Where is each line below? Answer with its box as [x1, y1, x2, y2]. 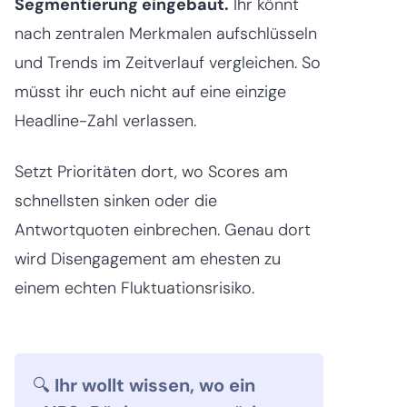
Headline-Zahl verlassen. [15, 109, 196, 132]
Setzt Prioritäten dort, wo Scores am [15, 160, 288, 183]
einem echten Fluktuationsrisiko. [15, 276, 259, 299]
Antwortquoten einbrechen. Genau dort [15, 218, 311, 241]
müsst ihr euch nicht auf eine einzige [15, 80, 286, 103]
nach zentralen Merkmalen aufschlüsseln [15, 22, 317, 45]
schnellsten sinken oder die [15, 189, 217, 212]
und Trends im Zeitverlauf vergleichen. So [15, 51, 321, 74]
